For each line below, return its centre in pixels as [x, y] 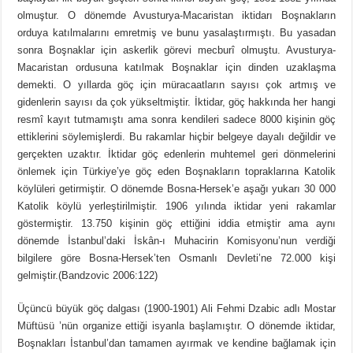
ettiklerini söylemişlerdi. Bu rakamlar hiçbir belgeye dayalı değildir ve [176, 137]
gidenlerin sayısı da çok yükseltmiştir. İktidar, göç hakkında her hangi [176, 102]
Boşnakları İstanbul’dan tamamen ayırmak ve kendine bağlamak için [176, 344]
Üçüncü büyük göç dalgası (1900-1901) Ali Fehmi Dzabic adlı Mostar [176, 309]
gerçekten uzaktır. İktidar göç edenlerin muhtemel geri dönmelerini [176, 154]
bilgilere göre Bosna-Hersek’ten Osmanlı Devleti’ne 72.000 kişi [176, 258]
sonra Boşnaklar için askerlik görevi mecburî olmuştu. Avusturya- [176, 50]
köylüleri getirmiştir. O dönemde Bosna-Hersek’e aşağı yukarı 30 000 [176, 189]
